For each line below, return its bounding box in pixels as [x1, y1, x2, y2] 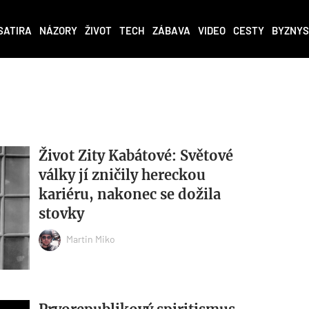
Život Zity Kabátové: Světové [38, 147, 233, 165]
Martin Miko [66, 232, 115, 245]
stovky [38, 205, 84, 223]
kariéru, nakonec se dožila [38, 186, 221, 203]
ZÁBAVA [152, 24, 190, 37]
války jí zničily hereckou [38, 166, 206, 184]
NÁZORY [39, 24, 77, 37]
